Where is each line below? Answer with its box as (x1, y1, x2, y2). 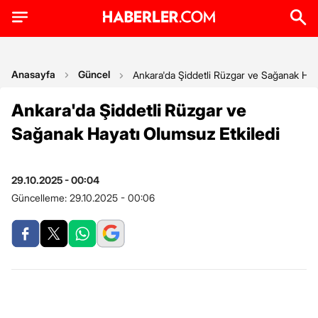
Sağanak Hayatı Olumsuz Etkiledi (11, 124, 280, 144)
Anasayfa (11, 68, 55, 80)
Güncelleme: (11, 192, 70, 204)
